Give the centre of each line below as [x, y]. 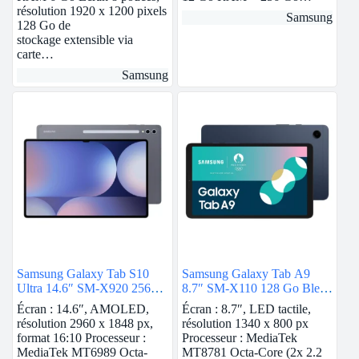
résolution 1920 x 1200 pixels [92, 10]
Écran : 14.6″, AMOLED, [83, 309]
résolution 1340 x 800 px [245, 324]
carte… [35, 54]
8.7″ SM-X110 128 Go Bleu [254, 288]
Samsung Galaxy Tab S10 [83, 274]
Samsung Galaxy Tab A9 [246, 274]
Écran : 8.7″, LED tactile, [246, 309]
